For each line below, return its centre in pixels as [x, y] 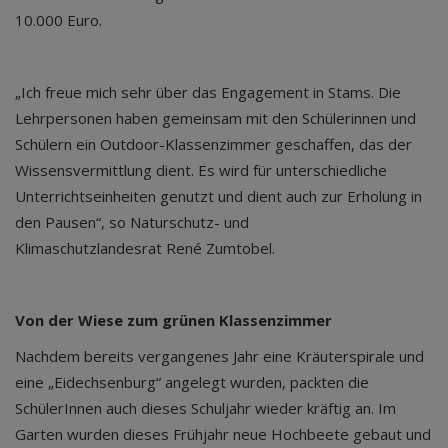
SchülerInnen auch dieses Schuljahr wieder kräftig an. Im [205, 408]
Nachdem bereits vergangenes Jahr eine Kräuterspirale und [219, 356]
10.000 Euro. [60, 20]
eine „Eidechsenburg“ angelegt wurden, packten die [192, 382]
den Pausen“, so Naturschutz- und [132, 222]
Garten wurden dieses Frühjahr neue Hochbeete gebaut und [223, 434]
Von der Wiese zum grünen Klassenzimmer [173, 320]
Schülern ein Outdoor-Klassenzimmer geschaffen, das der [213, 144]
